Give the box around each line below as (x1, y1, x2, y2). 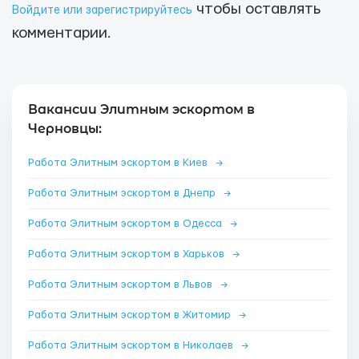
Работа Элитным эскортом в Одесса (28, 218, 225, 229)
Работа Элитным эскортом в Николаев (28, 340, 236, 351)
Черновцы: (28, 121, 102, 136)
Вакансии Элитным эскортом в (28, 102, 255, 117)
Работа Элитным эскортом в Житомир (28, 309, 234, 321)
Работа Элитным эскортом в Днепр (28, 188, 219, 199)
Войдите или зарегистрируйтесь (12, 5, 192, 16)
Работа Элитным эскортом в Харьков (28, 248, 228, 260)
